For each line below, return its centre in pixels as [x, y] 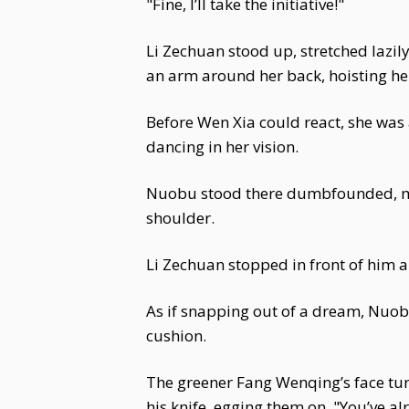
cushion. [176, 336]
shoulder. [180, 218]
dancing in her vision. [222, 147]
